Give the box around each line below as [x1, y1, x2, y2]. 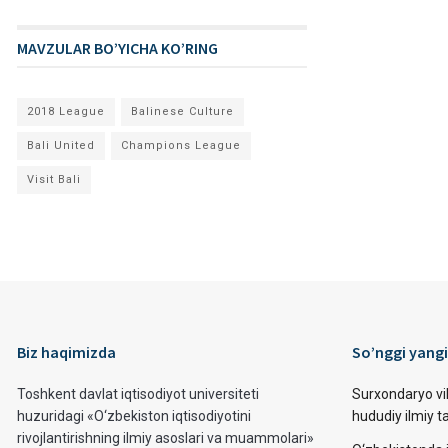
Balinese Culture [131, 105, 234, 118]
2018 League [27, 105, 105, 118]
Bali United [27, 139, 95, 152]
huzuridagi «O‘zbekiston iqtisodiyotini [17, 408, 251, 424]
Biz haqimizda [17, 342, 116, 362]
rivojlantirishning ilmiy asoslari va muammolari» [17, 430, 314, 446]
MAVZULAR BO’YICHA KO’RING [17, 38, 218, 58]
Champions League [121, 139, 241, 152]
